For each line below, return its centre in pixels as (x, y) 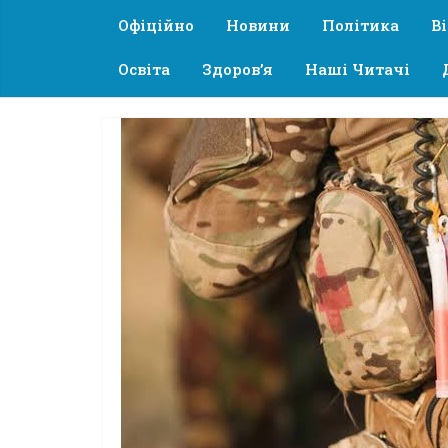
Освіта (144, 68)
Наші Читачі (357, 68)
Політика (360, 24)
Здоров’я (237, 68)
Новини (258, 24)
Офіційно (156, 24)
